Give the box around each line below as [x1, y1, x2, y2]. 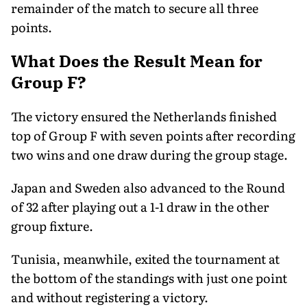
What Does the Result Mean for [11, 49, 262, 72]
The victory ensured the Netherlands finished [11, 106, 277, 125]
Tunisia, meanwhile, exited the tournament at [11, 249, 280, 268]
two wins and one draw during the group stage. [11, 145, 288, 164]
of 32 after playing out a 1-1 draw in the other [11, 197, 269, 216]
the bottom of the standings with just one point [11, 268, 287, 287]
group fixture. [11, 216, 93, 235]
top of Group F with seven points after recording [11, 125, 295, 145]
